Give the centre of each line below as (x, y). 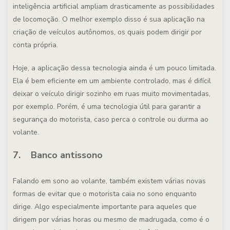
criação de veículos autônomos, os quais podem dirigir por (107, 32)
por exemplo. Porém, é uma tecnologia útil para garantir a (107, 107)
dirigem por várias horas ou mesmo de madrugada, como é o (111, 219)
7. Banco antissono (58, 155)
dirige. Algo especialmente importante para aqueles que (105, 207)
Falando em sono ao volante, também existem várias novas (109, 181)
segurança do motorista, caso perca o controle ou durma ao (111, 119)
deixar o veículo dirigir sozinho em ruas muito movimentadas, (112, 94)
